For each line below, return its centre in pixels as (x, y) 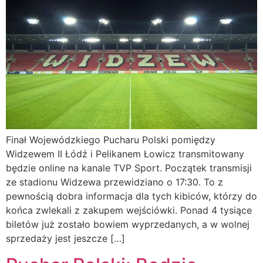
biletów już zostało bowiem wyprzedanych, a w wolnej (128, 225)
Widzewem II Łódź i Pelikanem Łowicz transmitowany (125, 154)
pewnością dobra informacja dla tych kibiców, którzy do (131, 196)
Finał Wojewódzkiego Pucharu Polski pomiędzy (111, 140)
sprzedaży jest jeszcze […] (65, 239)
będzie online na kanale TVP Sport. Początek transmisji (129, 168)
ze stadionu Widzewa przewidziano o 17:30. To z (114, 182)
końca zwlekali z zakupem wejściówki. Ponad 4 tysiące (129, 210)
